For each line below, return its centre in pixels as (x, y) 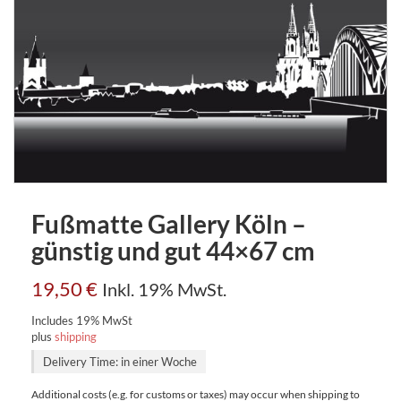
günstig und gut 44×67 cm (173, 250)
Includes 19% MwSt (82, 320)
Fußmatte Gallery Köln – (169, 223)
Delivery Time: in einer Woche (120, 361)
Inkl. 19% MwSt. (164, 289)
